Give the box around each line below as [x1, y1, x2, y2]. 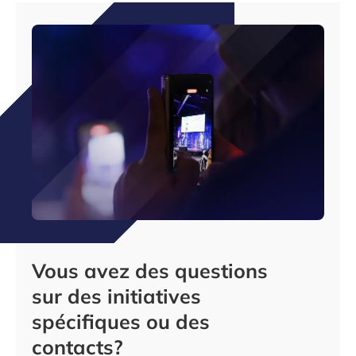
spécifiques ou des [32, 309, 210, 334]
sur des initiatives [32, 284, 201, 308]
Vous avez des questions [32, 258, 268, 283]
